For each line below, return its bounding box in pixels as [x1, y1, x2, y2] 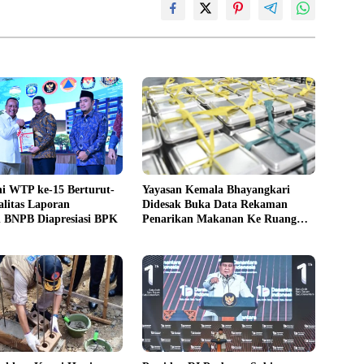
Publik [142, 227, 176, 240]
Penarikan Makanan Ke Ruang [142, 212, 297, 225]
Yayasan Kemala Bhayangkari [142, 183, 291, 196]
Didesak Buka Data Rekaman [142, 197, 288, 210]
